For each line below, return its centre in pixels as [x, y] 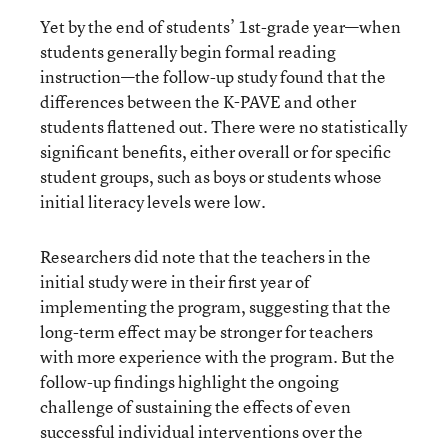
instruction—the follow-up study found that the [213, 76]
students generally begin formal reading [188, 51]
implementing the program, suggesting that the [215, 306]
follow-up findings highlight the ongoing [189, 381]
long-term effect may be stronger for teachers [206, 331]
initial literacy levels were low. [153, 201]
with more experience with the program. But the [217, 356]
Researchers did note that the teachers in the [205, 256]
